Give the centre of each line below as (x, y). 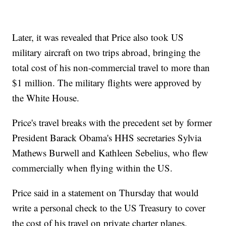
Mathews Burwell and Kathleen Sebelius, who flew (110, 153)
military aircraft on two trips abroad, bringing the (106, 52)
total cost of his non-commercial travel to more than (111, 68)
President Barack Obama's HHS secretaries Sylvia (107, 138)
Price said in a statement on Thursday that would (106, 193)
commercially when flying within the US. (93, 168)
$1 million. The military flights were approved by (107, 83)
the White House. (46, 98)
